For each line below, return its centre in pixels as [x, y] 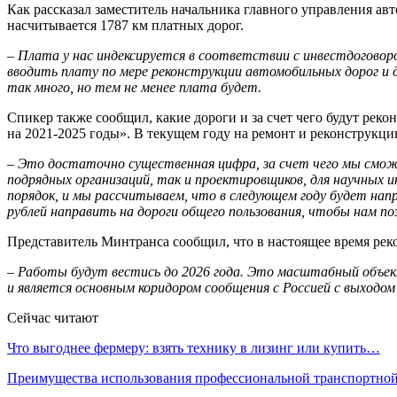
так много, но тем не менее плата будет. [134, 87]
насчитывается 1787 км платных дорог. [125, 25]
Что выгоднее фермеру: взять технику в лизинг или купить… [194, 347]
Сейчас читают [53, 317]
